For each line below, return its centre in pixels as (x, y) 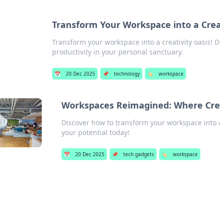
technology (127, 74)
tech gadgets (139, 154)
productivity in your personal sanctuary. (118, 52)
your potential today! (96, 132)
